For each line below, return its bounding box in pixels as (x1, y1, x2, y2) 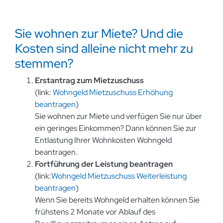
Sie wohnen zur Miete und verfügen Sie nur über (35, 111, 202, 121)
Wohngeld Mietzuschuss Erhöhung (53, 87, 173, 98)
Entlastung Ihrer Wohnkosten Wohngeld (35, 135, 172, 145)
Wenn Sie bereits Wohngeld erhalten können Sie (35, 195, 200, 205)
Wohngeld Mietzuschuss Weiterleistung (51, 171, 187, 181)
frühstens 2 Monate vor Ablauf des (35, 207, 155, 217)
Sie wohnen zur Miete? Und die (15, 25, 183, 42)
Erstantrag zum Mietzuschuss (35, 75, 144, 86)
